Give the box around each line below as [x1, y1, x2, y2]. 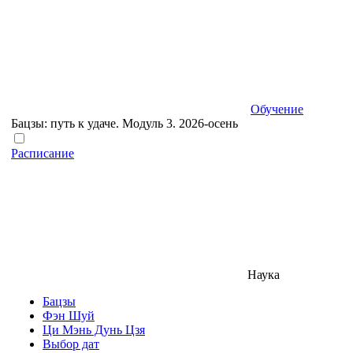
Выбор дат [43, 337, 99, 351]
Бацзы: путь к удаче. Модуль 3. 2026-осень [11, 117, 238, 130]
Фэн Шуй [43, 309, 95, 322]
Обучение [251, 102, 303, 116]
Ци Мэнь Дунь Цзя [43, 323, 145, 336]
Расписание [11, 147, 74, 160]
